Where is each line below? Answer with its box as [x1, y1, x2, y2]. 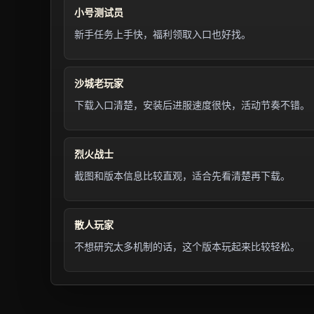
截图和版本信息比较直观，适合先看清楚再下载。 [74, 170, 290, 182]
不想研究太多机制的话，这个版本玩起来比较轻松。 [74, 241, 300, 252]
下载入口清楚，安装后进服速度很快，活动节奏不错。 [74, 100, 310, 111]
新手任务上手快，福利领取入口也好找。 [74, 29, 251, 40]
